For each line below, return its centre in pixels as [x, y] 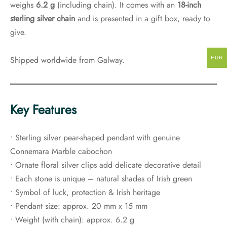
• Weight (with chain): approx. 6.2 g [72, 220]
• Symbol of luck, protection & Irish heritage [85, 193]
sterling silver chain [43, 19]
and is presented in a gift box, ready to [143, 19]
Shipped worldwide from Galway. [67, 60]
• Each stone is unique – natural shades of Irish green [101, 179]
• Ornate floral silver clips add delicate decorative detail [106, 165]
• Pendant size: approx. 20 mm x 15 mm [79, 206]
